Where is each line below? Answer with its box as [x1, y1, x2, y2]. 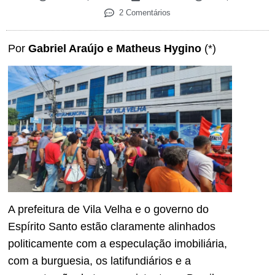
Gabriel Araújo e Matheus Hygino [28, 42, 201, 55]
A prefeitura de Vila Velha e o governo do [8, 203, 209, 216]
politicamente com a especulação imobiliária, [8, 238, 227, 250]
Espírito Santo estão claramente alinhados [8, 220, 215, 233]
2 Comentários [119, 8, 171, 18]
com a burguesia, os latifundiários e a [8, 255, 191, 268]
